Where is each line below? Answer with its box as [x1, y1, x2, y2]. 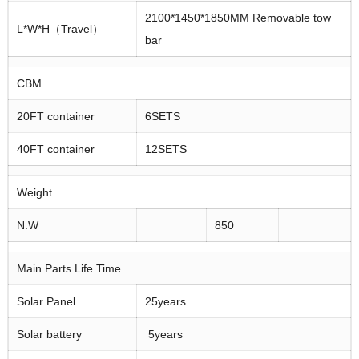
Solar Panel [16, 295, 75, 309]
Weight [16, 186, 52, 200]
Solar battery [16, 328, 82, 341]
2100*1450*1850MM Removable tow [144, 11, 331, 25]
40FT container [16, 143, 95, 156]
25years [144, 295, 186, 309]
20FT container [16, 110, 95, 123]
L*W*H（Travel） [16, 22, 103, 36]
